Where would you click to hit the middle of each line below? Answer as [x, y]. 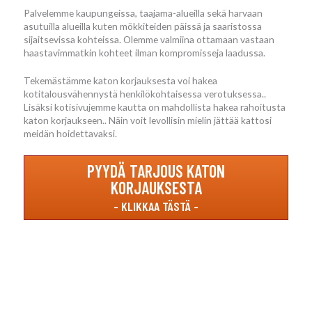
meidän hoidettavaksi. [70, 134]
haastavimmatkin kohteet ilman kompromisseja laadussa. [145, 52]
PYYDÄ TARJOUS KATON [156, 171]
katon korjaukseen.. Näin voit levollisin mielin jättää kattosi [148, 120]
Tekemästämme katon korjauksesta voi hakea [120, 81]
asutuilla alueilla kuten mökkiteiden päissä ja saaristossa [143, 26]
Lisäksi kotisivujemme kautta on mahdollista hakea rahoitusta [155, 107]
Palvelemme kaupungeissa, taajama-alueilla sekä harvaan [143, 13]
